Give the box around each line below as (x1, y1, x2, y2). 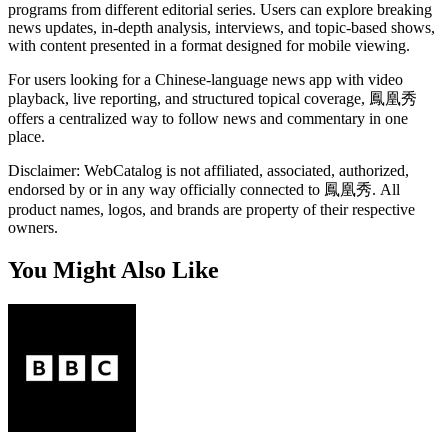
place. (8, 127, 45, 145)
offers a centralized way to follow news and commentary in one (8, 109, 408, 127)
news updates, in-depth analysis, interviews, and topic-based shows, (8, 18, 435, 36)
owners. (8, 218, 58, 236)
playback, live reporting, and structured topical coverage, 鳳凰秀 (8, 89, 417, 107)
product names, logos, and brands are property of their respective (8, 200, 415, 218)
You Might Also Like (8, 256, 219, 283)
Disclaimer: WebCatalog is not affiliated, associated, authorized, (8, 161, 409, 179)
